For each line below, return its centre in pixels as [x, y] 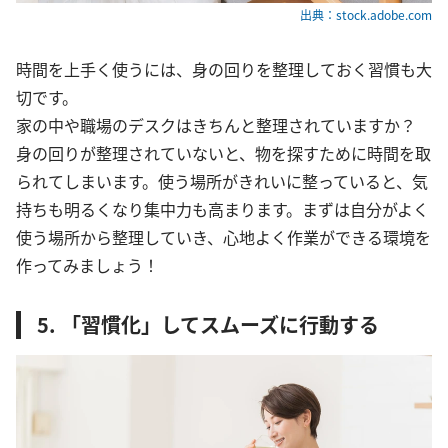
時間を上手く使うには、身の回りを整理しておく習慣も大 [224, 68]
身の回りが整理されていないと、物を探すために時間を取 [223, 152]
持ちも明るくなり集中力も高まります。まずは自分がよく [222, 208]
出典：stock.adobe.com [366, 14]
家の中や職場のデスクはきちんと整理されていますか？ [224, 124]
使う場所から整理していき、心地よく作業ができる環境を [223, 236]
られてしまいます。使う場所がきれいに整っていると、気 [222, 180]
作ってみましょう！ [87, 264]
